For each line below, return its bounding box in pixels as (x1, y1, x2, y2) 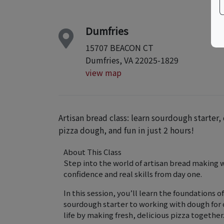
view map (85, 66, 121, 78)
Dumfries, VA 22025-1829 (85, 54, 178, 66)
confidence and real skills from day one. (63, 168, 202, 179)
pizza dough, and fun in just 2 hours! (58, 124, 194, 136)
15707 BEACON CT (85, 41, 153, 53)
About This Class (63, 146, 121, 157)
